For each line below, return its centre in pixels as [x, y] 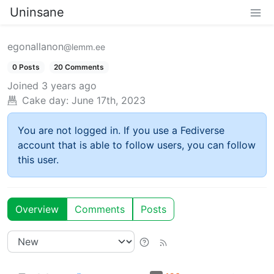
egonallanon [35, 46]
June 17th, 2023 [109, 101]
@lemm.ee [84, 47]
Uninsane [37, 12]
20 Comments [79, 67]
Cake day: [45, 101]
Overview [37, 209]
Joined [23, 86]
